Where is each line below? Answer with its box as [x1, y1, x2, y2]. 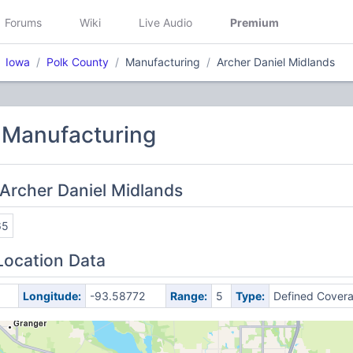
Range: [169, 289, 207, 303]
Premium [230, 15, 279, 29]
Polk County [46, 55, 109, 69]
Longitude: [22, 289, 81, 303]
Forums [5, 15, 42, 29]
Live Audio [139, 15, 192, 29]
